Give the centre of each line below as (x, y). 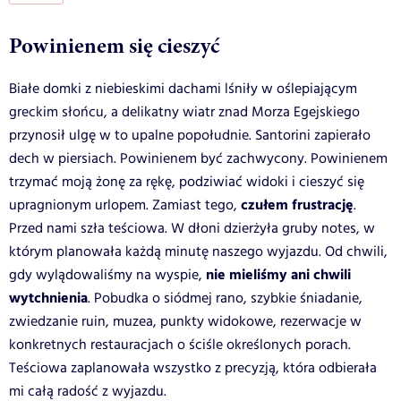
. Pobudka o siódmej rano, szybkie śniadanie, (225, 298)
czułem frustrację (297, 205)
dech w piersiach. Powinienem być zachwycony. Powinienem (198, 158)
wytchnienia (48, 298)
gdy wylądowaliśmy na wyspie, (107, 275)
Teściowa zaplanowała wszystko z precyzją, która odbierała (193, 368)
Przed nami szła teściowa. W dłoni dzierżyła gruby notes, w (192, 228)
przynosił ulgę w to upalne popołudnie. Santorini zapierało (190, 135)
